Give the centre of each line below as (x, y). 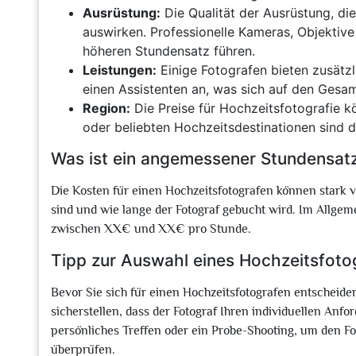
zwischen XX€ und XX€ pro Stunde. (151, 229)
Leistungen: (120, 70)
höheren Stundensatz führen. (169, 51)
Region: (106, 108)
